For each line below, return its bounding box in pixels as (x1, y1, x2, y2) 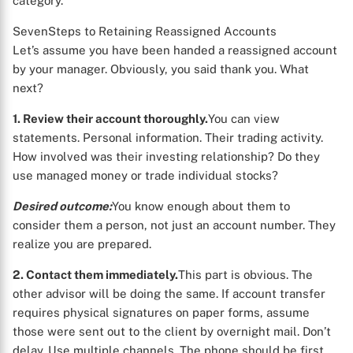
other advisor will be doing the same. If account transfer (13, 287, 325, 300)
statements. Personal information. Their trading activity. (13, 131, 323, 144)
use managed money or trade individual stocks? (13, 169, 278, 182)
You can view (208, 112, 280, 125)
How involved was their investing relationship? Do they (13, 150, 320, 163)
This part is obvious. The (178, 268, 313, 281)
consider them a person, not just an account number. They (13, 218, 336, 232)
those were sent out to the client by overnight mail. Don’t (13, 325, 331, 338)
